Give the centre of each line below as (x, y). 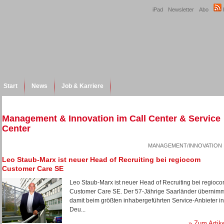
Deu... (77, 209)
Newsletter (181, 9)
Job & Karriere (82, 86)
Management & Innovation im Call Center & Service (111, 118)
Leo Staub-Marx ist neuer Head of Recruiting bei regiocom (101, 159)
